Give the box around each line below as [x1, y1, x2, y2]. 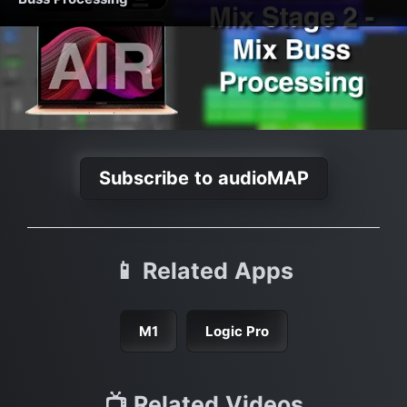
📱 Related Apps [114, 256, 293, 284]
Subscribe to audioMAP [98, 166, 309, 189]
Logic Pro [204, 322, 269, 340]
